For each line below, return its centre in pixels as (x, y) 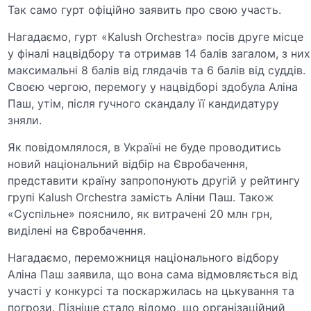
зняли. (25, 120)
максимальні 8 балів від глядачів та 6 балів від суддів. (157, 70)
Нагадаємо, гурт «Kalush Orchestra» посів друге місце (156, 36)
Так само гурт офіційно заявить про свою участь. (145, 9)
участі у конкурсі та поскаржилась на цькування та (151, 291)
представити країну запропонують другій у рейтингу (154, 180)
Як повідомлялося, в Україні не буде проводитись (145, 147)
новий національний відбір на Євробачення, (128, 163)
